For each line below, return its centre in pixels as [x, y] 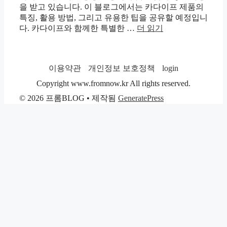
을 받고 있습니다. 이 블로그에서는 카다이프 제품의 [111, 7]
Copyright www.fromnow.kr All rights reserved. [113, 83]
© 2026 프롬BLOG [52, 98]
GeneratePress [141, 98]
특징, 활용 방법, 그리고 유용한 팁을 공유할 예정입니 [113, 17]
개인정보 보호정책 [122, 68]
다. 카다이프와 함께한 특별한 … [78, 28]
